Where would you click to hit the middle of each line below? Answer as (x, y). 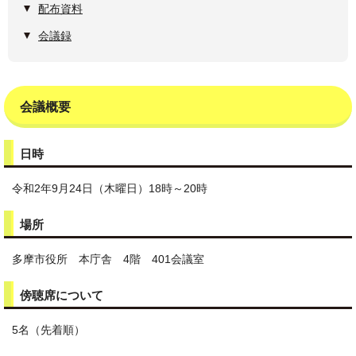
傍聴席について (62, 295)
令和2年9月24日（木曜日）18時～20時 (110, 189)
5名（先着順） (48, 330)
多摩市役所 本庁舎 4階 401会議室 (108, 259)
